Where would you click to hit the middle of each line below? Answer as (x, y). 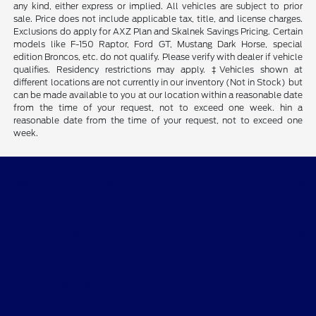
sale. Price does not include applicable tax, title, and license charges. (158, 18)
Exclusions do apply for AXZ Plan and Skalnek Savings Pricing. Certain (158, 31)
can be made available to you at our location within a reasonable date (158, 95)
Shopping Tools (66, 234)
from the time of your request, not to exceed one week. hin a (158, 107)
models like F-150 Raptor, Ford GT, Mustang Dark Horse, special (158, 44)
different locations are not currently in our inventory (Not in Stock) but (158, 82)
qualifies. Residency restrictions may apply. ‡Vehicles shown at (158, 69)
